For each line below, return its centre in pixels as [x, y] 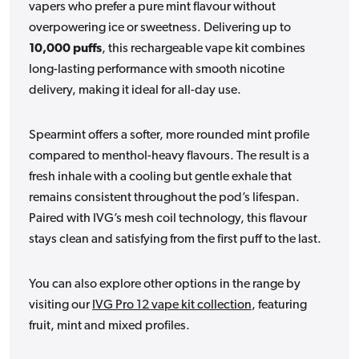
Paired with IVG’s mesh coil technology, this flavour [168, 218]
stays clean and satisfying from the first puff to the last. [175, 239]
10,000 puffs [65, 48]
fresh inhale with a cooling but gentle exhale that [160, 177]
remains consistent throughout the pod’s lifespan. [164, 198]
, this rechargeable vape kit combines [204, 48]
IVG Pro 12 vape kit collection [172, 305]
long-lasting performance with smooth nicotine [157, 69]
